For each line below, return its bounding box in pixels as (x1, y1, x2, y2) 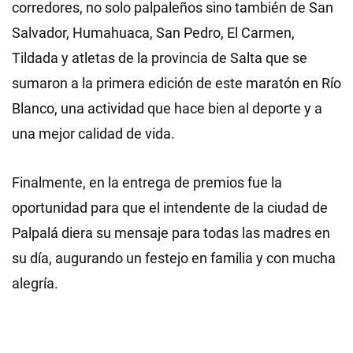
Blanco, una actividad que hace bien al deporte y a (12, 100, 322, 117)
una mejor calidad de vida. (12, 125, 175, 142)
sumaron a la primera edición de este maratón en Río (12, 75, 341, 91)
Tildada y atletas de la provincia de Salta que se (12, 50, 307, 66)
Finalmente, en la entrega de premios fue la (12, 174, 282, 191)
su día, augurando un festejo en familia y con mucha (12, 250, 336, 266)
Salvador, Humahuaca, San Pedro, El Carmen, (12, 24, 295, 41)
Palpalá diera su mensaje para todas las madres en (12, 225, 330, 241)
